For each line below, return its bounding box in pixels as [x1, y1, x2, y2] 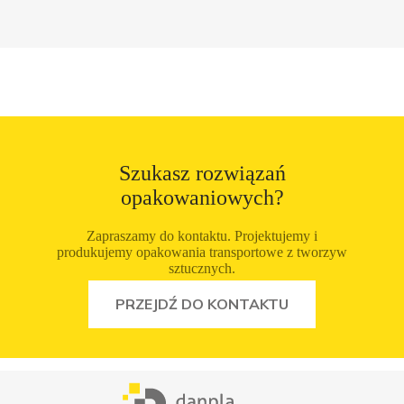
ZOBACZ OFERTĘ [141, 277, 263, 296]
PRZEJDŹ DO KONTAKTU [115, 295, 289, 314]
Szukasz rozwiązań [118, 161, 286, 186]
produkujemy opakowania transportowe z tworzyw [57, 244, 347, 261]
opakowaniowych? [120, 186, 284, 210]
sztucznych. [169, 261, 235, 277]
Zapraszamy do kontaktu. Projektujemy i [87, 228, 317, 244]
